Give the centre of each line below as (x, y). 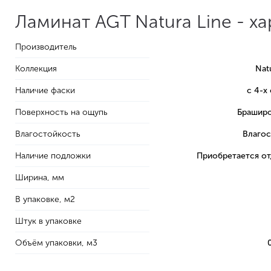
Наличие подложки (53, 156)
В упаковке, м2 (45, 200)
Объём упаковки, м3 (56, 243)
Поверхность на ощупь (61, 113)
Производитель (46, 47)
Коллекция (36, 69)
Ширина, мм (40, 178)
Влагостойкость (48, 134)
